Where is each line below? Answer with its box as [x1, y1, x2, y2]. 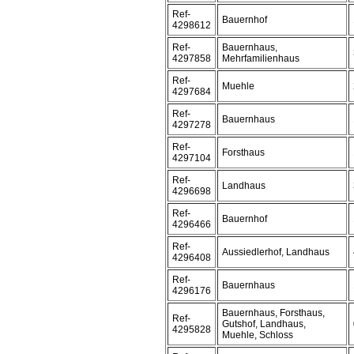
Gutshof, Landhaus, [222, 318, 306, 330]
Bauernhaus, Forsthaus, [222, 307, 325, 318]
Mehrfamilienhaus [222, 53, 299, 64]
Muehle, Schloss [222, 330, 293, 341]
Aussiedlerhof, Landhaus [222, 247, 330, 258]
